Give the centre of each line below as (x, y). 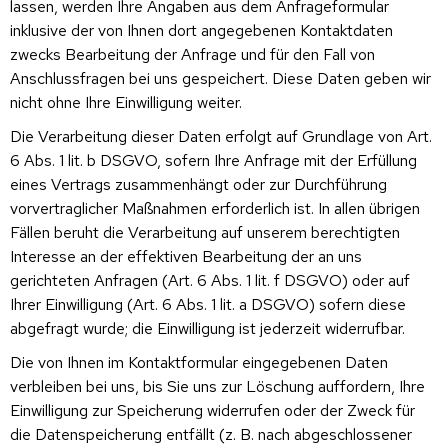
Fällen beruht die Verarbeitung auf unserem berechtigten (205, 232)
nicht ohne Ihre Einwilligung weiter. (126, 102)
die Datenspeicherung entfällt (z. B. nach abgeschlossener (211, 434)
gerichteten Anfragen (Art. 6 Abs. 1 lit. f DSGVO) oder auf (210, 280)
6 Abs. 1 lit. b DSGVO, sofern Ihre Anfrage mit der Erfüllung (213, 160)
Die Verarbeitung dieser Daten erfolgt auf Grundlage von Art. (221, 136)
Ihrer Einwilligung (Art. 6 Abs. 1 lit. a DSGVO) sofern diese (208, 304)
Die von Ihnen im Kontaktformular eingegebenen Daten (199, 362)
